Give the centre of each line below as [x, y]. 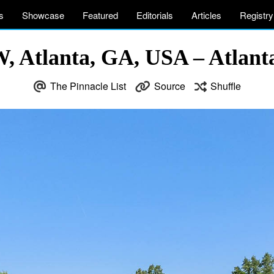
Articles [206, 15]
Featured [100, 15]
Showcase [43, 15]
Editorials [155, 15]
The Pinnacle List [88, 86]
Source [169, 86]
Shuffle [225, 86]
